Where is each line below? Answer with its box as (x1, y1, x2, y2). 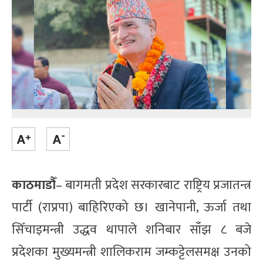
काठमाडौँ (12, 174, 56, 196)
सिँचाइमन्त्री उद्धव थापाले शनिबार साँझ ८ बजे (12, 218, 251, 241)
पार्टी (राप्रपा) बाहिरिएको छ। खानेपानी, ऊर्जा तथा (12, 196, 251, 218)
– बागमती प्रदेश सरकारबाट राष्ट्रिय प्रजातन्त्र (56, 174, 251, 196)
